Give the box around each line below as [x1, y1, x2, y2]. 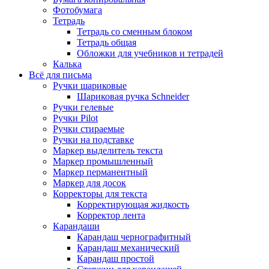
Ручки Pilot [53, 113, 98, 124]
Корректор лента [77, 210, 145, 221]
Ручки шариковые [53, 80, 127, 91]
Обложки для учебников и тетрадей [77, 48, 223, 59]
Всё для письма [29, 70, 92, 80]
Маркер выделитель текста [53, 145, 163, 156]
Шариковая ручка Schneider [77, 91, 189, 102]
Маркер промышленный [53, 156, 153, 167]
